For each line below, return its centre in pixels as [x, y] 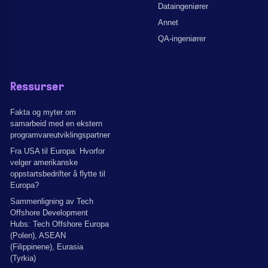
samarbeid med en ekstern [56, 123]
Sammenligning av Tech [52, 201]
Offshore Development [49, 212]
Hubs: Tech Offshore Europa [60, 224]
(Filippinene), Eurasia [47, 246]
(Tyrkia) [23, 258]
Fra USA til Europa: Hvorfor [57, 151]
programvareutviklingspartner [60, 135]
